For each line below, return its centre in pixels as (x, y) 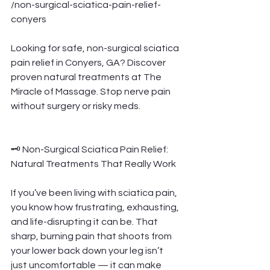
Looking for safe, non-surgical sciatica (96, 48)
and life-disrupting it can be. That (85, 222)
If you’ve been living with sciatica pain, (95, 193)
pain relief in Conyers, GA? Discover (89, 63)
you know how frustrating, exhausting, (96, 207)
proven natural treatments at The (87, 77)
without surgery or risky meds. (76, 106)
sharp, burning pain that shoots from (92, 236)
